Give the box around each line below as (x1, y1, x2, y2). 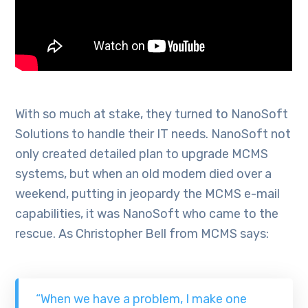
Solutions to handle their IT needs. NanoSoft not (15, 126, 291, 142)
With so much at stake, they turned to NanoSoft (15, 107, 289, 122)
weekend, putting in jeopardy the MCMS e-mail (15, 186, 280, 202)
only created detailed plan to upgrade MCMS (15, 146, 269, 162)
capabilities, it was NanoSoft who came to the (15, 206, 279, 222)
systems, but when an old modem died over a (15, 166, 272, 182)
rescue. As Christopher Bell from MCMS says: (15, 226, 269, 242)
